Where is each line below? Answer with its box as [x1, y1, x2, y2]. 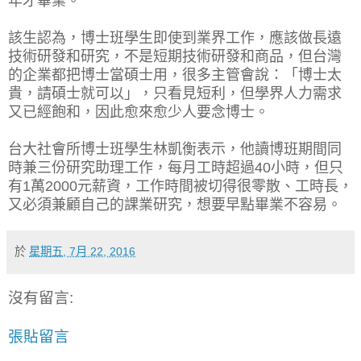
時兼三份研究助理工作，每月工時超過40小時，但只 [8, 159, 343, 176]
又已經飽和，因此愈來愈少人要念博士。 [8, 103, 269, 120]
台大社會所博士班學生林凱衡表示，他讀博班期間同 [8, 140, 342, 157]
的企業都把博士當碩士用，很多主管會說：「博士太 [8, 66, 342, 83]
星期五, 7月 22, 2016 [29, 244, 135, 258]
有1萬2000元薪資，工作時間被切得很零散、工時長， [8, 177, 353, 194]
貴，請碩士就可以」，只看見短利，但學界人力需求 [8, 85, 342, 102]
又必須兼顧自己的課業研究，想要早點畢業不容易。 [8, 196, 342, 213]
